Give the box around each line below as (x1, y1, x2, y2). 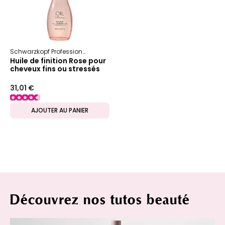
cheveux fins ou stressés (10, 63, 100, 74)
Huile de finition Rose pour (10, 55, 106, 66)
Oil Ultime (94, 47, 123, 56)
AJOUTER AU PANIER (31, 106, 88, 115)
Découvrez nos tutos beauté (10, 192, 190, 208)
